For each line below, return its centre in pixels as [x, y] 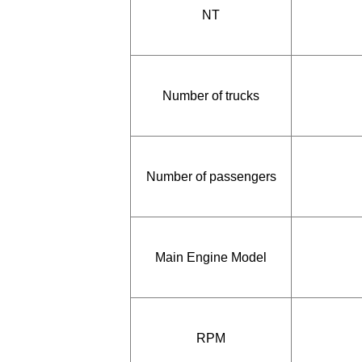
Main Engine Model [211, 257]
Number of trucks [211, 95]
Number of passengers [211, 176]
